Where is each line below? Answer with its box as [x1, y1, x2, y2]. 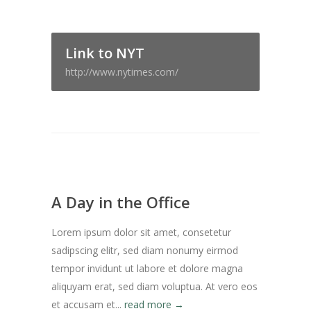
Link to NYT [65, 44, 144, 62]
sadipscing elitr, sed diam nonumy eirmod [51, 244, 238, 257]
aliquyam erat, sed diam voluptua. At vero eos [51, 280, 258, 293]
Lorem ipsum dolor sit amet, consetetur [51, 226, 231, 239]
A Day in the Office [51, 192, 190, 212]
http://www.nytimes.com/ [65, 65, 178, 78]
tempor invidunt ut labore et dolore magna [51, 262, 243, 275]
